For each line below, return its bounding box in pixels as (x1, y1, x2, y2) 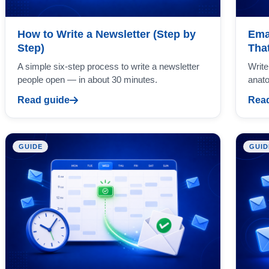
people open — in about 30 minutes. (17, 74, 157, 85)
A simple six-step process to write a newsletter (17, 61, 199, 72)
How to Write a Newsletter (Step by (17, 28, 196, 41)
